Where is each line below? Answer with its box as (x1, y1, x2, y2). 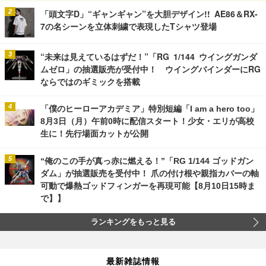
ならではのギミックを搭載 (40, 77, 140, 86)
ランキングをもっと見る (90, 218, 176, 227)
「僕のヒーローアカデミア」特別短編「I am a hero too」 (40, 104, 259, 114)
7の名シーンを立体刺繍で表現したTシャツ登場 (40, 22, 217, 31)
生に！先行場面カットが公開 (40, 129, 148, 139)
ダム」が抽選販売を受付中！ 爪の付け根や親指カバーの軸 (40, 169, 259, 179)
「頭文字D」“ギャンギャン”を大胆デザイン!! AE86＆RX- (40, 9, 258, 18)
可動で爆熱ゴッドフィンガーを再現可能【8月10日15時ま (40, 181, 255, 191)
